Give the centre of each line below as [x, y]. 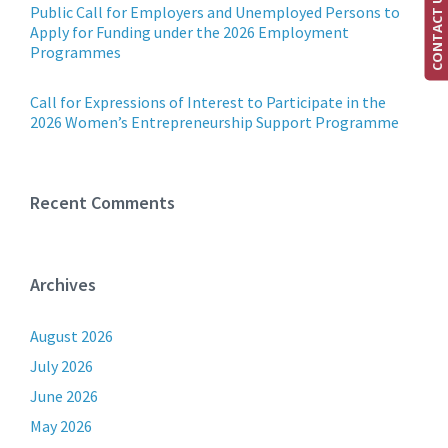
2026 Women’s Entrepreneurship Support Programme [214, 122]
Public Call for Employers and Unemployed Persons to [215, 12]
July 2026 [61, 366]
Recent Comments [102, 202]
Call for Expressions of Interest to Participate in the [208, 102]
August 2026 [71, 336]
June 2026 [64, 396]
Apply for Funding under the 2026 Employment [189, 32]
